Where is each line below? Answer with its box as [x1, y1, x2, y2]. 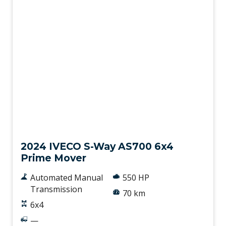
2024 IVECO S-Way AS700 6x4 [21, 140, 174, 152]
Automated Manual [30, 172, 103, 183]
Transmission [30, 183, 82, 195]
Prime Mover [21, 151, 86, 164]
